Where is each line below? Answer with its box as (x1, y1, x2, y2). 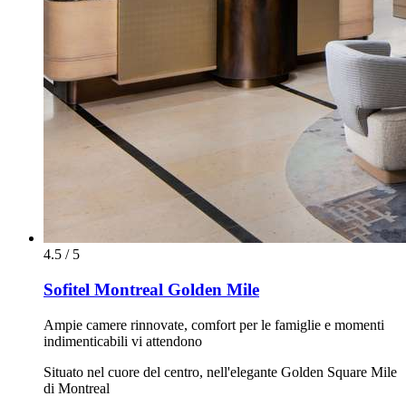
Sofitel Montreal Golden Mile (43, 280, 259, 300)
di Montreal (43, 380, 110, 396)
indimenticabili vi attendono (43, 333, 202, 349)
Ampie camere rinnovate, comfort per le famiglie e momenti (43, 316, 384, 333)
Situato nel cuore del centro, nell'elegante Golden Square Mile (43, 363, 397, 380)
